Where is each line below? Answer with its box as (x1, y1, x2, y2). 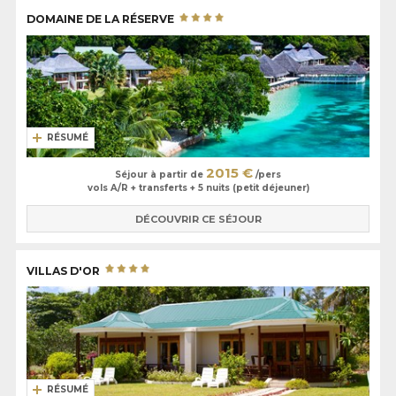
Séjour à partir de (115, 168, 206, 180)
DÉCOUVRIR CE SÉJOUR (134, 212, 262, 225)
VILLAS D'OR (27, 263, 103, 278)
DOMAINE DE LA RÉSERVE (27, 11, 177, 26)
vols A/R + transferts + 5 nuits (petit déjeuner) (87, 181, 309, 194)
